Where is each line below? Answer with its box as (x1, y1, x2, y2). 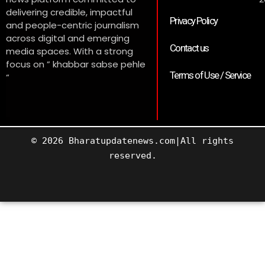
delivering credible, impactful (6, 6, 132, 19)
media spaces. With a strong (6, 45, 133, 58)
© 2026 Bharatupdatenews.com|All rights (31, 135, 234, 147)
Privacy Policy (169, 15, 218, 27)
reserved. (108, 150, 157, 161)
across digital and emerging (6, 32, 130, 45)
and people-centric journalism (6, 19, 139, 32)
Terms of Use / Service (169, 69, 251, 82)
